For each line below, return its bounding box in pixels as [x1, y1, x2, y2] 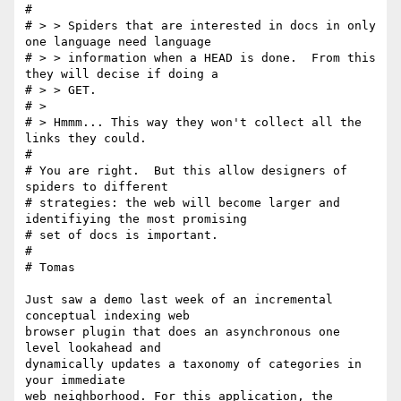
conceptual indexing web [25, 309, 197, 323]
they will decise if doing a [25, 67, 218, 81]
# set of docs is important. [25, 228, 218, 243]
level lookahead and [25, 341, 161, 355]
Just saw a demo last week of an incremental [25, 293, 333, 307]
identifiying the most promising [25, 212, 247, 226]
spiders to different [25, 180, 168, 194]
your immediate [25, 373, 132, 388]
